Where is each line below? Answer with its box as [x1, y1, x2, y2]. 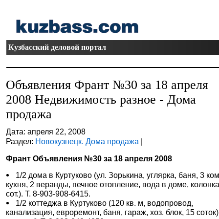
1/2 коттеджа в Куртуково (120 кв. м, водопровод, [16, 198, 194, 207]
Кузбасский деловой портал [8, 43, 107, 51]
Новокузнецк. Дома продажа [35, 137, 139, 146]
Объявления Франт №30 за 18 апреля [6, 78, 209, 92]
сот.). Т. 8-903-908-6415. [6, 189, 91, 198]
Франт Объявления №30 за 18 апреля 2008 [6, 154, 173, 163]
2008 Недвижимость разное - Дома [6, 92, 197, 107]
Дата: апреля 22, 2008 [6, 127, 86, 136]
